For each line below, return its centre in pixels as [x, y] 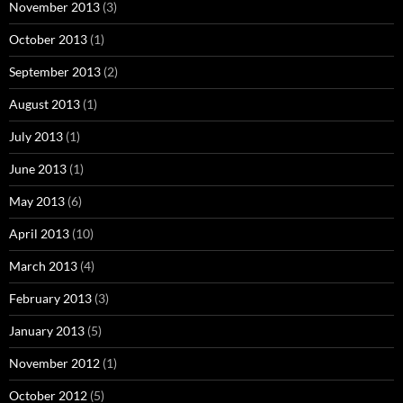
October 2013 [48, 40]
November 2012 [54, 363]
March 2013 [43, 266]
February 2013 [50, 299]
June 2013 [38, 169]
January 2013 [47, 331]
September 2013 [55, 72]
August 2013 [45, 104]
